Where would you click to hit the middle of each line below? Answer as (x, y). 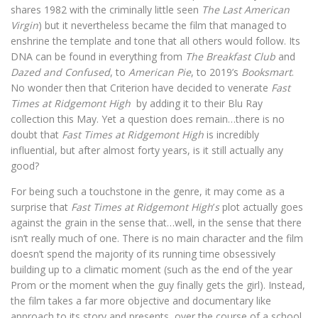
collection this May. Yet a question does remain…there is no (148, 119)
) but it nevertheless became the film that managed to (163, 26)
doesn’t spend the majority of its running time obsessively (143, 254)
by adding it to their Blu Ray (198, 104)
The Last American (246, 10)
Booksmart (267, 72)
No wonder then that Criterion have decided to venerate (141, 88)
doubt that (36, 135)
